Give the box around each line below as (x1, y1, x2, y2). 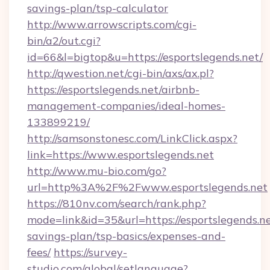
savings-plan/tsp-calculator (27, 1, 168, 15)
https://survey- (54, 245, 127, 259)
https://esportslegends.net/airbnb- (27, 83, 199, 96)
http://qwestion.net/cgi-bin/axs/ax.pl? (27, 66, 214, 80)
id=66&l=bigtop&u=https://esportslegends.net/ (27, 50, 263, 64)
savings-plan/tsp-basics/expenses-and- (27, 229, 225, 243)
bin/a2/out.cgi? (27, 34, 101, 48)
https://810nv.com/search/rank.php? (27, 196, 206, 210)
